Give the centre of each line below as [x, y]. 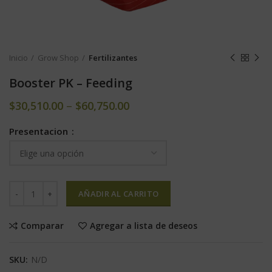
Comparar [42, 226]
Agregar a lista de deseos [144, 226]
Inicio [19, 58]
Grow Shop [58, 58]
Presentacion [40, 131]
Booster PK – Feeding [71, 83]
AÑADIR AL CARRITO [119, 194]
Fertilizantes [113, 58]
